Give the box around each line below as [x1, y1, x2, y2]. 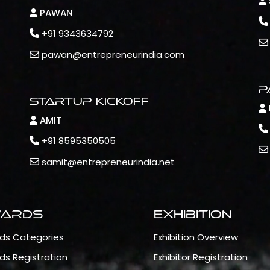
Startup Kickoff [30, 95, 149, 107]
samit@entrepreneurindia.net [42, 155, 175, 168]
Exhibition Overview [154, 231, 239, 243]
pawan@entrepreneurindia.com [42, 48, 184, 61]
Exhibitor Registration [154, 251, 248, 263]
